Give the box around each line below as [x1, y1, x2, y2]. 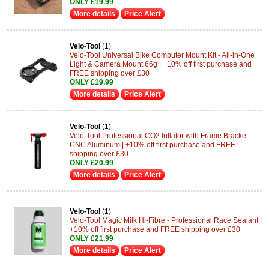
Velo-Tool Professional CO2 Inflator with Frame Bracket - [70, 131, 252, 140]
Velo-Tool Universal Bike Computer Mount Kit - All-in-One [70, 50, 255, 59]
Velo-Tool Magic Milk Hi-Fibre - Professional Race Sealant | [70, 216, 262, 225]
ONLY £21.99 [70, 234, 113, 243]
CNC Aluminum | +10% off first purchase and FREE [70, 140, 235, 149]
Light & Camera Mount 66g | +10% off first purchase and [70, 59, 252, 68]
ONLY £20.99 [70, 158, 113, 167]
